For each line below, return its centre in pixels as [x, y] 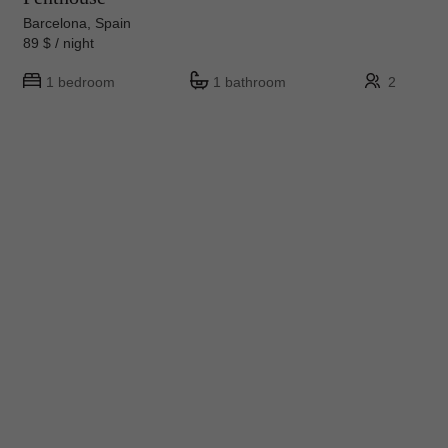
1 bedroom [80, 82]
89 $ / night [66, 43]
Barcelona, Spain [77, 23]
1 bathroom [249, 82]
